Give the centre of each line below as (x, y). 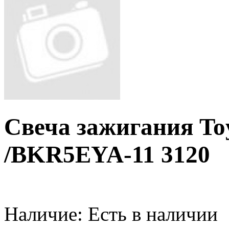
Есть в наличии (150, 214)
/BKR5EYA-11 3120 (107, 155)
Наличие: (43, 214)
